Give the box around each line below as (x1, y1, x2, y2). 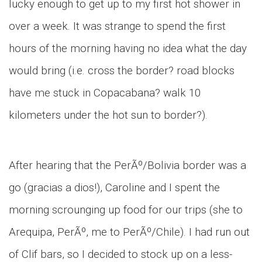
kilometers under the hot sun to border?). (9, 108, 208, 122)
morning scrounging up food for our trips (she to (9, 203, 243, 216)
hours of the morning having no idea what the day (9, 42, 247, 55)
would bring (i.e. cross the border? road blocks (9, 64, 235, 77)
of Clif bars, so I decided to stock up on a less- (9, 247, 232, 261)
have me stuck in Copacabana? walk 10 (9, 86, 201, 99)
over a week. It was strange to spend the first (9, 19, 226, 33)
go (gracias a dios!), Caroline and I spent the (9, 181, 220, 194)
